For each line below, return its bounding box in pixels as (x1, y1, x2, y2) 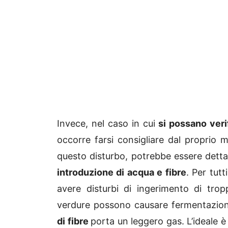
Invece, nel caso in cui (57, 118, 155, 129)
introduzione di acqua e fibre (57, 166, 186, 178)
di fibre (57, 215, 91, 226)
